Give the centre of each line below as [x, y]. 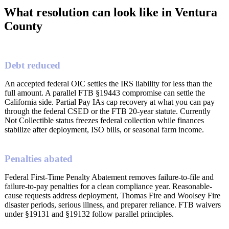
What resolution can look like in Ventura [111, 13]
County [23, 26]
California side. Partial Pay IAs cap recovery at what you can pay [110, 102]
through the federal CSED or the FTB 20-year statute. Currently [108, 111]
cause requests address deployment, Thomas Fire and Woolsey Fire [112, 195]
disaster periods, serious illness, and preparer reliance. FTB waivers [113, 204]
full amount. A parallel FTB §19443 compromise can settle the [105, 93]
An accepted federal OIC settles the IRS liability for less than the [108, 83]
